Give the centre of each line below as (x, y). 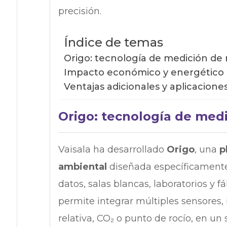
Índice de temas (113, 43)
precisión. (81, 11)
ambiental (82, 166)
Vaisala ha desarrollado (112, 149)
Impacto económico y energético (144, 72)
